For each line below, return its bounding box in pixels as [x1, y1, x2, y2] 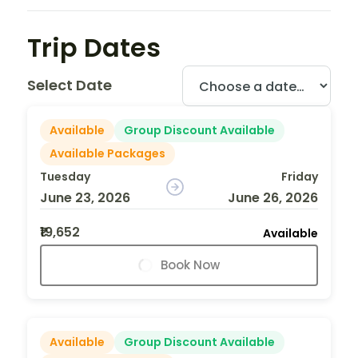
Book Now [161, 256, 220, 273]
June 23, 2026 [40, 188, 130, 207]
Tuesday [40, 168, 90, 185]
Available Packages [50, 145, 165, 161]
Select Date [27, 75, 112, 96]
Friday [280, 168, 318, 185]
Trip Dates [27, 29, 161, 66]
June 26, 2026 [227, 188, 318, 207]
